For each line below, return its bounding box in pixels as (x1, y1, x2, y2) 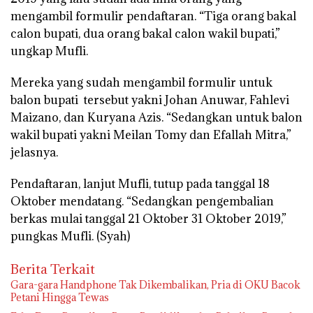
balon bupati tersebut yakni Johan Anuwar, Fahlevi (10, 92, 289, 108)
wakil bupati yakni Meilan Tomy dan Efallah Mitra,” (10, 126, 291, 143)
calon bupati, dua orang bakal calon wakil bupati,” (10, 25, 280, 41)
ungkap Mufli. (10, 43, 88, 59)
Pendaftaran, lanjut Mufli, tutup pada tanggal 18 (10, 175, 270, 191)
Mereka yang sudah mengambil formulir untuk (10, 74, 272, 90)
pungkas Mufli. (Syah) (10, 228, 130, 244)
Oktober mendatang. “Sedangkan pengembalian (10, 193, 274, 209)
